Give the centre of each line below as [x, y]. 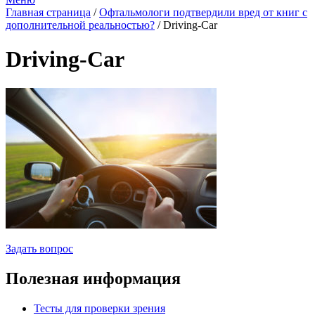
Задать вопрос [39, 248]
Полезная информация [93, 278]
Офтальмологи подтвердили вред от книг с [203, 12]
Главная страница [48, 12]
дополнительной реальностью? [80, 25]
